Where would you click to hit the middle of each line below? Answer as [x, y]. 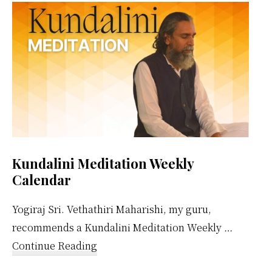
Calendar [42, 179]
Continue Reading [55, 245]
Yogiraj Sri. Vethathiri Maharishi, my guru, [112, 209]
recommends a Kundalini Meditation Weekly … [122, 227]
